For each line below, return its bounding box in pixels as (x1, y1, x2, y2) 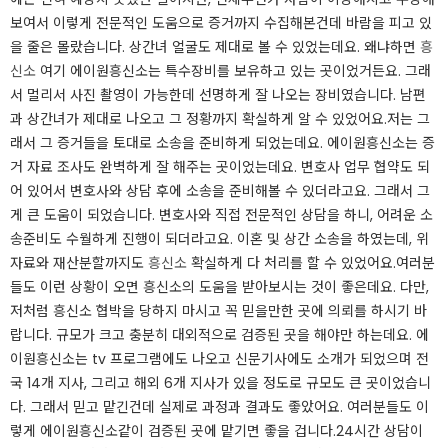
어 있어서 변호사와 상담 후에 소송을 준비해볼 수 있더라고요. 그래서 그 (10, 181, 430, 201)
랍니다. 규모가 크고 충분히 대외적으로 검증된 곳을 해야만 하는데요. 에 (10, 325, 429, 345)
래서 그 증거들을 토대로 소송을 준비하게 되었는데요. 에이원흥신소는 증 (10, 133, 435, 153)
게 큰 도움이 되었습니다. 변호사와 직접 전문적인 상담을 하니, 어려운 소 (10, 205, 433, 225)
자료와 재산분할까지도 (10, 253, 148, 273)
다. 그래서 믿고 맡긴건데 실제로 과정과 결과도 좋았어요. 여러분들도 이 (10, 397, 429, 417)
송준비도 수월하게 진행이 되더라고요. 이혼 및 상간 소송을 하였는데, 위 (10, 229, 429, 249)
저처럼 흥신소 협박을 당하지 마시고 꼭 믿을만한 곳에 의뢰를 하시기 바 (10, 301, 427, 321)
